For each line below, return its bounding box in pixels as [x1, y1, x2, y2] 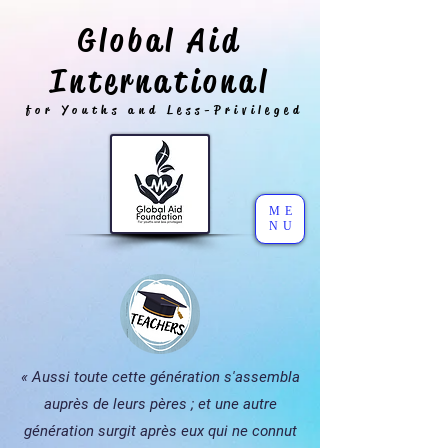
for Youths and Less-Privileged [26, 102, 304, 118]
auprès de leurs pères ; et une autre [43, 395, 277, 413]
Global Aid [78, 20, 242, 61]
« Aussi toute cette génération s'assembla [20, 368, 300, 386]
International [50, 61, 270, 102]
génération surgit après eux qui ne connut [23, 422, 297, 440]
